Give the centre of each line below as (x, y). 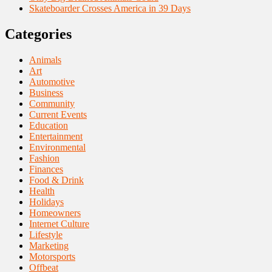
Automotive (52, 82)
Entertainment (56, 137)
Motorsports (52, 257)
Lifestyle (46, 235)
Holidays (46, 202)
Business (46, 93)
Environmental (57, 148)
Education (49, 126)
